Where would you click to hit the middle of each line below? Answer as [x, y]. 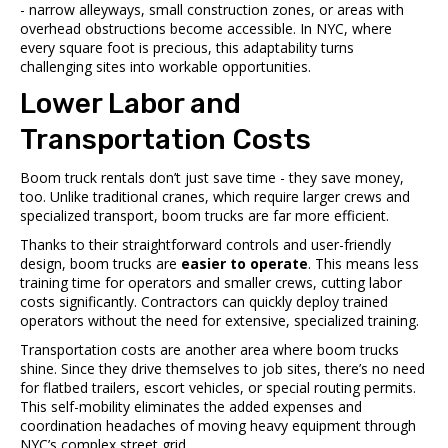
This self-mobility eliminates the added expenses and [191, 406]
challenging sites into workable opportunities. [165, 66]
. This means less [363, 263]
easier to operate [244, 263]
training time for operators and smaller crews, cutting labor [211, 282]
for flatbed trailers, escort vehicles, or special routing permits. [218, 387]
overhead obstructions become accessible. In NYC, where [206, 28]
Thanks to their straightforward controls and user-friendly [205, 244]
